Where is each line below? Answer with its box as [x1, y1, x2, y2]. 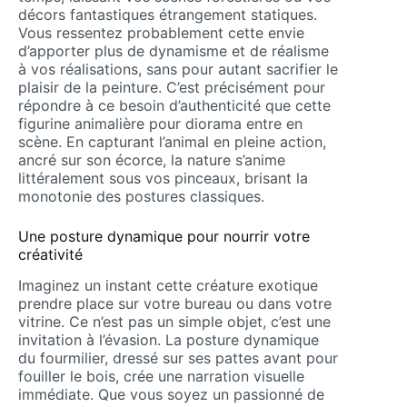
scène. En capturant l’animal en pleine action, [18, 132, 326, 151]
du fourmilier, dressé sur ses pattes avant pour [18, 349, 338, 368]
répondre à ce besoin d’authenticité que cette [18, 95, 331, 114]
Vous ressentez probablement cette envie [18, 23, 304, 42]
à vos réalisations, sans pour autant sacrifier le [18, 59, 338, 78]
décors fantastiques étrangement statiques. [18, 5, 317, 24]
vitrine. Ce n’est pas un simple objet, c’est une [18, 313, 331, 332]
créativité [18, 244, 83, 263]
